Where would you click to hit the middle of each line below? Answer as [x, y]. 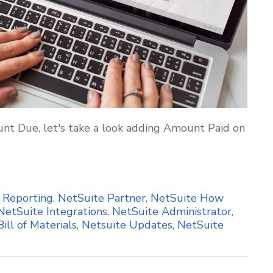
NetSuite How [187, 198]
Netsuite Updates [127, 225]
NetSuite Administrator [172, 211]
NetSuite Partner [102, 198]
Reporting [28, 198]
